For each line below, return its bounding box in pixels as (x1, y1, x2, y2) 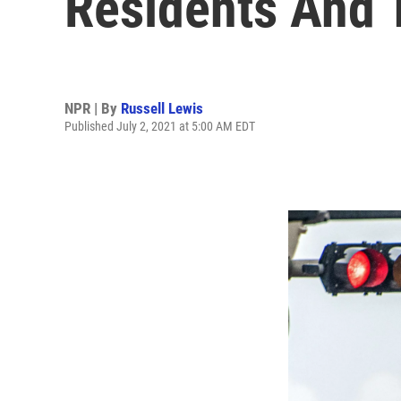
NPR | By (64, 98, 121, 117)
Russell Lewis (121, 98, 203, 117)
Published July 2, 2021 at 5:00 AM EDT (64, 118, 255, 133)
